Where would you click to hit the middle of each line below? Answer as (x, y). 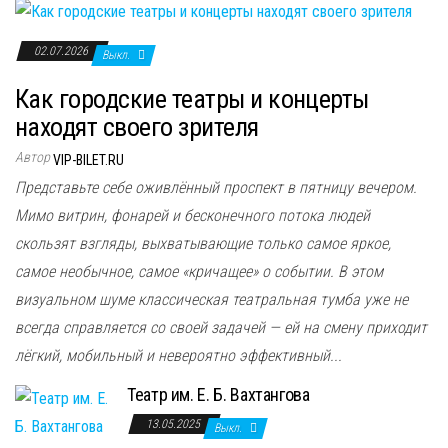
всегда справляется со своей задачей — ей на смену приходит (221, 327)
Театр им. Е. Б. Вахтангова (218, 394)
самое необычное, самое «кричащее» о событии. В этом (199, 271)
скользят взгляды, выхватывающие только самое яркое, (203, 243)
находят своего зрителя (137, 126)
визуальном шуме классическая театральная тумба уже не (211, 299)
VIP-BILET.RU (88, 159)
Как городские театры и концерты (192, 98)
